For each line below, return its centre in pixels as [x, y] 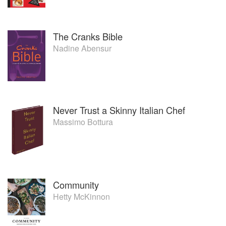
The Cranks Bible [88, 36]
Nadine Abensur [82, 48]
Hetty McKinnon [81, 196]
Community [76, 184]
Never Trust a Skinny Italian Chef [119, 110]
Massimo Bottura [83, 122]
